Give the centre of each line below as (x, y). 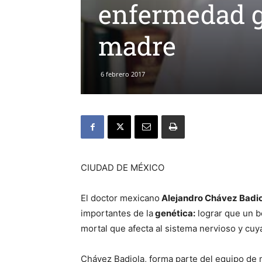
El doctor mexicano (120, 198)
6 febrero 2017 (123, 74)
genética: (174, 213)
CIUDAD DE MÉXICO (123, 168)
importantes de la (117, 213)
